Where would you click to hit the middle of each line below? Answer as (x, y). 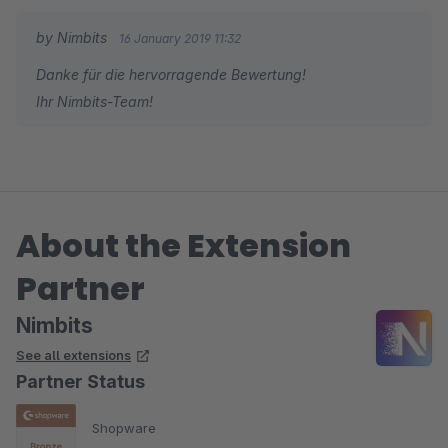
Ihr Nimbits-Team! (94, 101)
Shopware (124, 427)
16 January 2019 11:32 (180, 38)
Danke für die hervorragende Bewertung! (171, 74)
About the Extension (183, 245)
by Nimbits (73, 37)
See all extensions (73, 355)
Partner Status (80, 381)
